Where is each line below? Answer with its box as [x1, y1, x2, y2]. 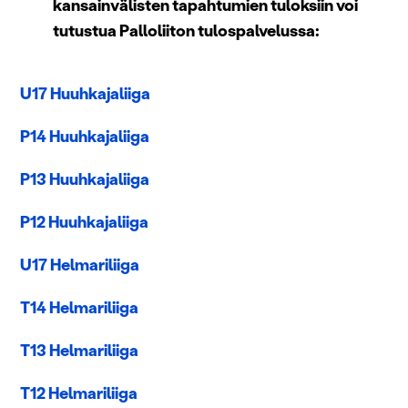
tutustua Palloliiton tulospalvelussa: [53, 20, 320, 41]
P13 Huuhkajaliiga [20, 168, 149, 189]
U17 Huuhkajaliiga [20, 83, 150, 104]
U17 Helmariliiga [20, 254, 139, 275]
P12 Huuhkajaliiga [20, 211, 148, 232]
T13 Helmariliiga [20, 340, 138, 361]
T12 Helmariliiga [20, 382, 138, 403]
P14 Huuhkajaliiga [20, 126, 149, 147]
